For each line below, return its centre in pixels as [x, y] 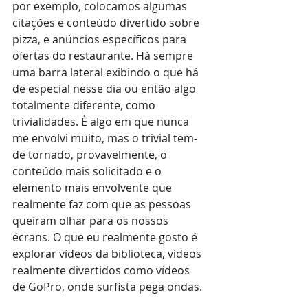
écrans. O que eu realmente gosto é [106, 237]
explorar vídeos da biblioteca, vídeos [108, 253]
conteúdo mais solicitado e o [88, 171]
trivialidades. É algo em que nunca [102, 121]
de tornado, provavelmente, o [91, 154]
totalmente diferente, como [85, 105]
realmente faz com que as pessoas [103, 204]
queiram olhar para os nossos [92, 220]
